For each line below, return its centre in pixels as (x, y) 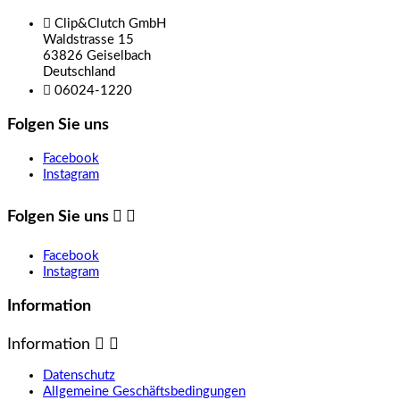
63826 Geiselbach (97, 55)
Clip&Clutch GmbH (110, 23)
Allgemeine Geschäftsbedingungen (144, 391)
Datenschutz (79, 375)
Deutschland (79, 71)
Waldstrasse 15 (88, 39)
